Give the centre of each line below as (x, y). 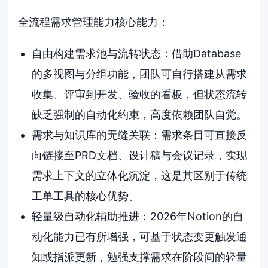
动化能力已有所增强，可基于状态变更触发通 (139, 237)
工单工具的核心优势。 (85, 196)
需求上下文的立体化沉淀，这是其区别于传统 (139, 176)
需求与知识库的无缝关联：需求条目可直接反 (139, 135)
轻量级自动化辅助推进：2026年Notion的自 (137, 217)
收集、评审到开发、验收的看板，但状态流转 (139, 95)
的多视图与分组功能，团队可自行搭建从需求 (139, 74)
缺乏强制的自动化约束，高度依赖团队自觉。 (139, 115)
